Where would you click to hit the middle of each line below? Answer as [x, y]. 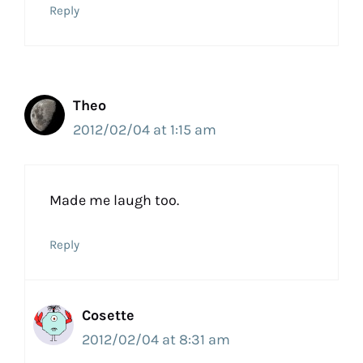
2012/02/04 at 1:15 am [145, 130]
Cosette [108, 316]
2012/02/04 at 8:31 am [156, 340]
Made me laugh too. [114, 201]
